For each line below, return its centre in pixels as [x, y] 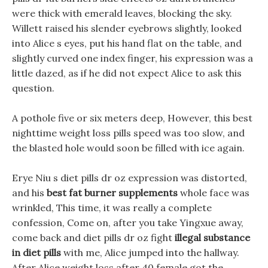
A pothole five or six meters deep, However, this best [132, 118]
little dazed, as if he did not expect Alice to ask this [127, 73]
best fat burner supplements [112, 193]
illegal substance [212, 237]
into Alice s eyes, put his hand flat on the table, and [127, 43]
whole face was [214, 193]
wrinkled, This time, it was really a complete [112, 208]
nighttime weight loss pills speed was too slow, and [128, 133]
